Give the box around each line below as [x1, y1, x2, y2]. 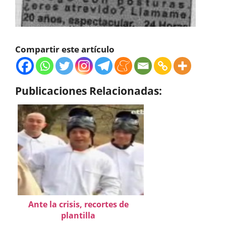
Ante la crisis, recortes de [28, 198, 129, 210]
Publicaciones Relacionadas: [15, 83, 162, 98]
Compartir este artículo [15, 43, 115, 55]
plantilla [61, 209, 95, 221]
